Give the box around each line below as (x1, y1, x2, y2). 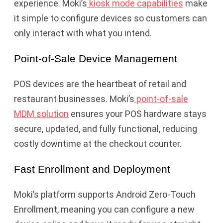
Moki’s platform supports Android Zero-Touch (14, 189, 196, 200)
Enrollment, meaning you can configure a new (14, 204, 195, 215)
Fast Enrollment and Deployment (14, 163, 170, 175)
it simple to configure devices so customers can (14, 12, 207, 23)
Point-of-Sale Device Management (14, 52, 177, 64)
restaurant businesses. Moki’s (14, 93, 134, 104)
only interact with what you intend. (14, 27, 152, 38)
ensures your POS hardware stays (69, 108, 207, 119)
